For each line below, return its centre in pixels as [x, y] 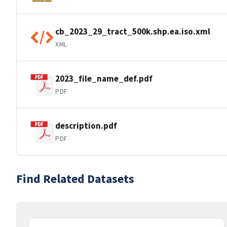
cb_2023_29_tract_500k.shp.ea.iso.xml [133, 31]
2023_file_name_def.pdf [104, 78]
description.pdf [86, 125]
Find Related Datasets [75, 179]
